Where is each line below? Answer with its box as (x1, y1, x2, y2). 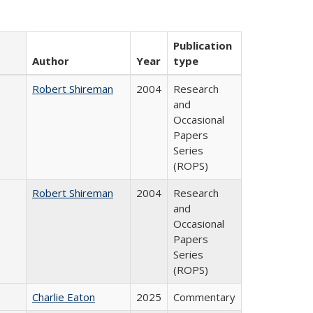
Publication (173, 38, 232, 52)
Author (32, 54, 69, 68)
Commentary (173, 290, 235, 304)
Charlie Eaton (32, 290, 95, 304)
